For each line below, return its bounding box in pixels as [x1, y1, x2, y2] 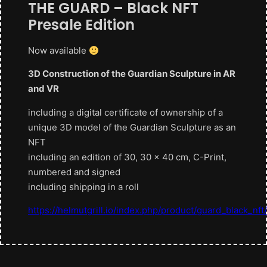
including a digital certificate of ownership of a [28, 106, 223, 118]
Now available [28, 45, 89, 56]
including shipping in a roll [28, 181, 139, 193]
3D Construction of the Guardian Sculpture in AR [28, 68, 235, 80]
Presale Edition [28, 15, 135, 35]
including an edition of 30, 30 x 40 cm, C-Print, [28, 151, 226, 163]
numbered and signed [28, 166, 120, 178]
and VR [28, 83, 59, 95]
